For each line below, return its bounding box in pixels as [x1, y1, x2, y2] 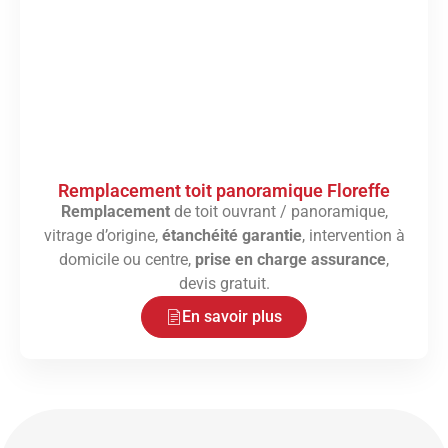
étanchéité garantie [161, 226, 302, 246]
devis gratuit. [178, 274, 270, 294]
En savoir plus [182, 307, 282, 327]
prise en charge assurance [195, 250, 386, 270]
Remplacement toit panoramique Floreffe [58, 180, 390, 202]
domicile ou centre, [59, 250, 195, 270]
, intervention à [301, 226, 405, 246]
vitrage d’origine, [43, 226, 162, 246]
